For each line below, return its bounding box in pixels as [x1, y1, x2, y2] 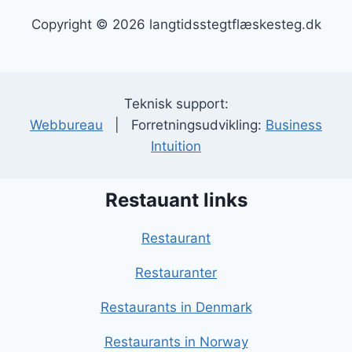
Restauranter [135, 265, 217, 281]
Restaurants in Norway [104, 334, 248, 350]
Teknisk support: [123, 96, 229, 112]
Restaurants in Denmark [100, 299, 252, 316]
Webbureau [30, 117, 103, 134]
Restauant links [104, 189, 247, 212]
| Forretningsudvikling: [103, 117, 266, 134]
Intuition [151, 138, 201, 155]
